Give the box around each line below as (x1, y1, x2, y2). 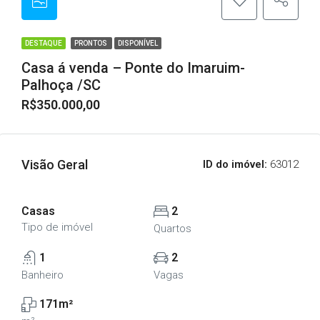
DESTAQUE (25, 39, 62, 47)
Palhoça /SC (21, 76, 101, 94)
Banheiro (21, 269, 64, 281)
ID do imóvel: (203, 158, 267, 171)
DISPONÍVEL (118, 39, 158, 47)
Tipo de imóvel (21, 221, 93, 234)
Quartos (153, 222, 191, 235)
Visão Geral (21, 157, 88, 172)
